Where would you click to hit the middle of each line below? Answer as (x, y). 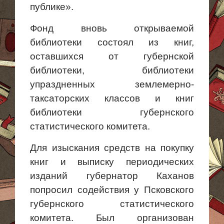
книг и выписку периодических (112, 162)
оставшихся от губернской (112, 56)
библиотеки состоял (89, 42)
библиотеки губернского (112, 112)
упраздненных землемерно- (112, 84)
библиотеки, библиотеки (112, 70)
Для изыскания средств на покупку (112, 148)
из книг (170, 42)
